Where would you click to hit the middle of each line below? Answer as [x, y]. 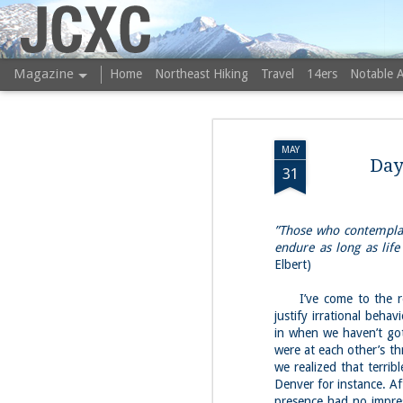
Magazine [44, 74]
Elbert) [293, 264]
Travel [278, 74]
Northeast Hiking [201, 74]
